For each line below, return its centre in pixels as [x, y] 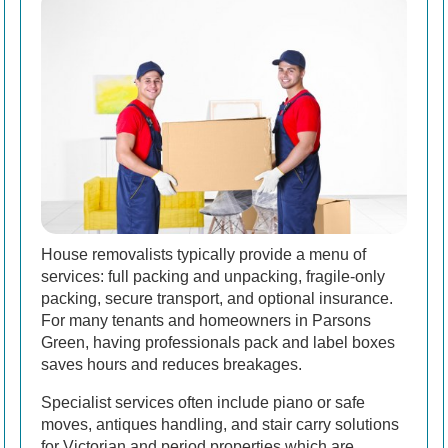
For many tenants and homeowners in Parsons [206, 320]
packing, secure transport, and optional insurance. [217, 298]
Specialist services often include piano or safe [203, 402]
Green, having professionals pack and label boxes [218, 342]
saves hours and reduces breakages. [171, 364]
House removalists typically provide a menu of [203, 254]
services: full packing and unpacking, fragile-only [213, 276]
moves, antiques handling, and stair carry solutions [220, 424]
